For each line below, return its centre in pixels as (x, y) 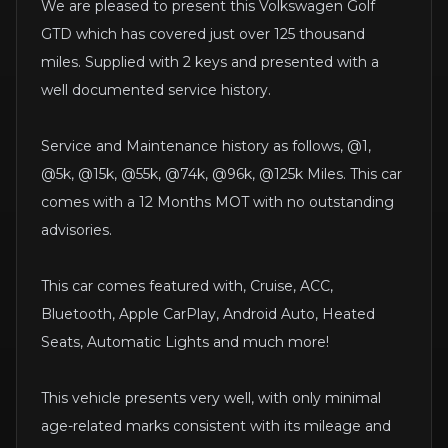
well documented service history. (156, 90)
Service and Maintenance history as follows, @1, (206, 146)
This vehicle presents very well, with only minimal (211, 398)
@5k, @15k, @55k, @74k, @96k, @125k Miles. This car (221, 174)
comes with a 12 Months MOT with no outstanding (217, 202)
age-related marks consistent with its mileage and (216, 426)
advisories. (76, 230)
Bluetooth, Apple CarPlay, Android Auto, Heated (208, 314)
